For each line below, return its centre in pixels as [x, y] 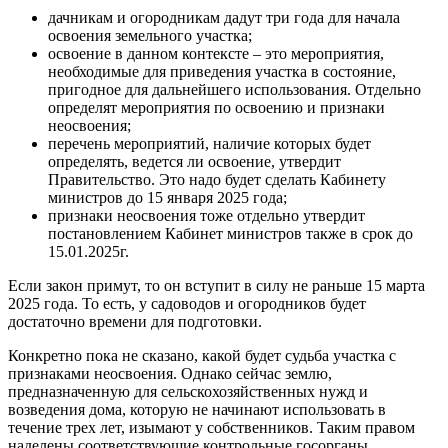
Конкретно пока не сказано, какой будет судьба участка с [202, 356]
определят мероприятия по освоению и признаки [216, 108]
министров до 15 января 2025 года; [167, 198]
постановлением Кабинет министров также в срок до [230, 234]
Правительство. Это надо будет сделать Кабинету [217, 180]
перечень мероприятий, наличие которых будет [209, 144]
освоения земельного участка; [150, 36]
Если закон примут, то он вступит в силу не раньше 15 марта [216, 286]
